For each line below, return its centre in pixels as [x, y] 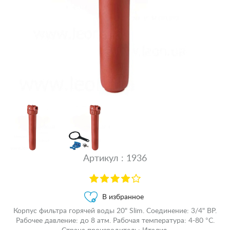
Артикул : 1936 [115, 159]
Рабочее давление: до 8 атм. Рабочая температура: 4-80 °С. [115, 221]
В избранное [123, 197]
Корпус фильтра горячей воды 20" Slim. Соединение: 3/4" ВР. [115, 211]
